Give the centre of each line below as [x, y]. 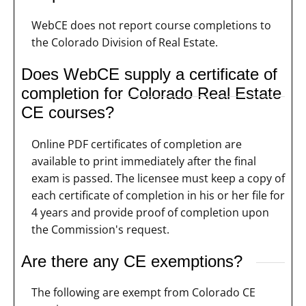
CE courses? [68, 112]
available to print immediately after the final [144, 161]
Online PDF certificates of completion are [137, 144]
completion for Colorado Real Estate [151, 93]
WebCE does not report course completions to [151, 25]
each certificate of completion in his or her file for [158, 195]
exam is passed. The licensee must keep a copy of [158, 178]
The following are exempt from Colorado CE [143, 293]
